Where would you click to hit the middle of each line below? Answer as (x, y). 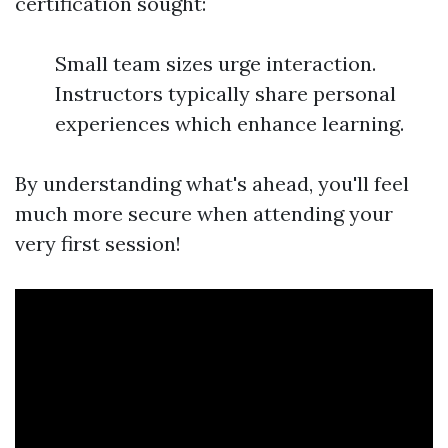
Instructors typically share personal (225, 93)
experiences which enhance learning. (229, 123)
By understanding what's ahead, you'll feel (212, 183)
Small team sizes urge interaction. (215, 63)
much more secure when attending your (204, 213)
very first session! (98, 243)
